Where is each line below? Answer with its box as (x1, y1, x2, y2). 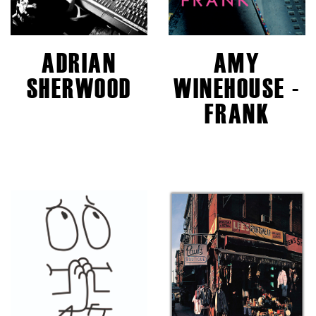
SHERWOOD (26, 69, 132, 108)
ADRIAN (42, 44, 116, 83)
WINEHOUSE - (174, 69, 300, 108)
